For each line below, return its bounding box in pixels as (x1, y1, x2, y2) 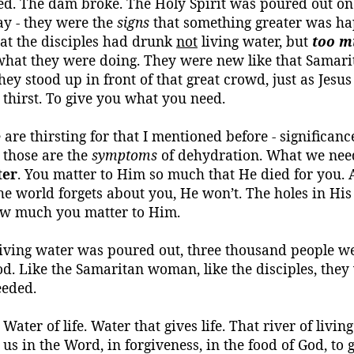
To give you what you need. (42, 88, 225, 107)
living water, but (198, 32, 312, 51)
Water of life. (3, 316, 87, 335)
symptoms (92, 145, 157, 164)
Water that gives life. (91, 316, 225, 335)
